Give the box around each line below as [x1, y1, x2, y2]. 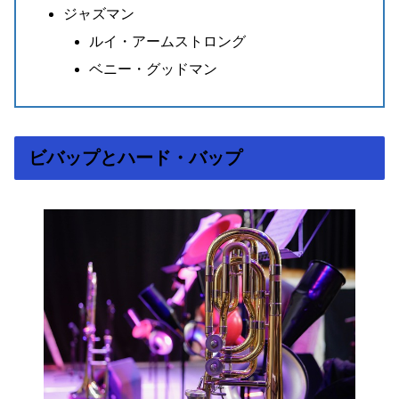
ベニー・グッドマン [89, 61, 218, 77]
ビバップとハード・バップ [28, 148, 242, 168]
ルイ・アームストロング [89, 33, 247, 49]
